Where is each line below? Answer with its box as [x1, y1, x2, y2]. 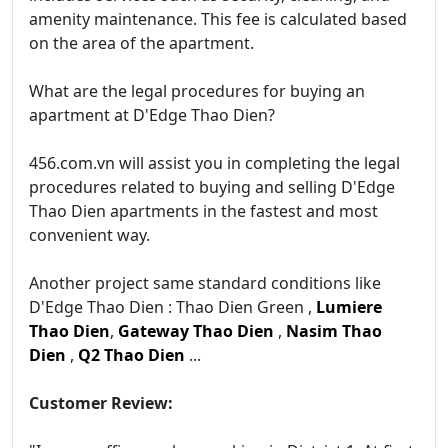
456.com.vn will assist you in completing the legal [29, 152, 400, 175]
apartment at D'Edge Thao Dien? [29, 104, 275, 127]
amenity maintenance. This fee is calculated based [29, 8, 407, 31]
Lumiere [312, 296, 382, 319]
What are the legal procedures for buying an [29, 80, 365, 103]
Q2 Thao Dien [78, 344, 185, 367]
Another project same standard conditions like [29, 272, 381, 295]
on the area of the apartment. [29, 32, 254, 55]
